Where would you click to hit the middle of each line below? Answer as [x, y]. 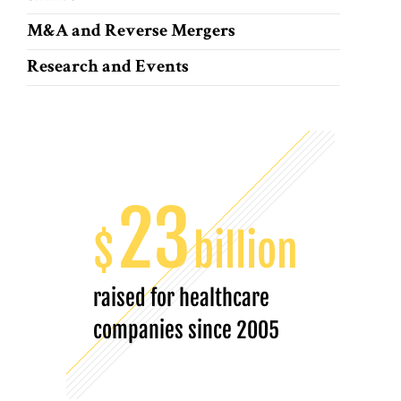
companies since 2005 [186, 329]
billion [246, 251]
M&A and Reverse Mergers [131, 32]
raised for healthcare [181, 297]
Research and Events [108, 68]
